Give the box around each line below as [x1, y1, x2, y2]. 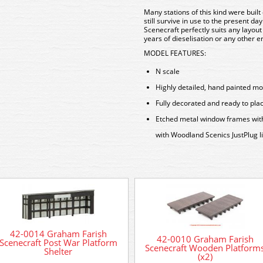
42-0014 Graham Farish [9, 227, 107, 240]
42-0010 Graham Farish [156, 232, 254, 245]
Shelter [44, 245, 72, 257]
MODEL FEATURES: [144, 48, 206, 58]
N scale [156, 66, 180, 76]
